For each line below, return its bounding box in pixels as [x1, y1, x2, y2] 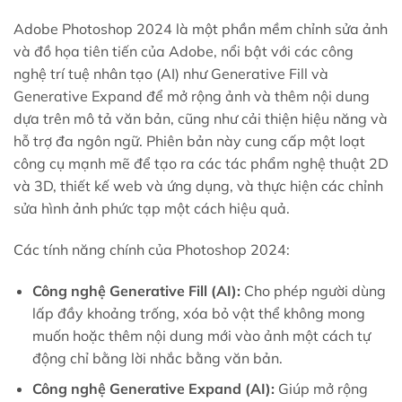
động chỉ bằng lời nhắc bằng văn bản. [31, 348, 286, 367]
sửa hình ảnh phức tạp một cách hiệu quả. [13, 199, 293, 218]
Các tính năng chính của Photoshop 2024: [13, 240, 290, 258]
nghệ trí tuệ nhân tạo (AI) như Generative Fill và [13, 65, 328, 83]
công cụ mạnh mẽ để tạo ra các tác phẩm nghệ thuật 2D [13, 154, 389, 173]
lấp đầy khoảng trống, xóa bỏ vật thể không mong [31, 303, 365, 322]
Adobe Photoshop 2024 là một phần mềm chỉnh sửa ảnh [13, 20, 388, 39]
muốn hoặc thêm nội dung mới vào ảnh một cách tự [31, 326, 371, 345]
